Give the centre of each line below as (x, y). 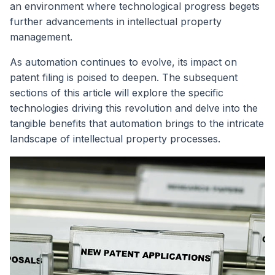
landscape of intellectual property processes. (115, 139)
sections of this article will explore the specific (117, 93)
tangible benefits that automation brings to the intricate (137, 124)
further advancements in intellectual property (116, 22)
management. (41, 37)
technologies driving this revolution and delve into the (134, 108)
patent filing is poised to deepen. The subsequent (124, 78)
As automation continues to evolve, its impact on (123, 62)
